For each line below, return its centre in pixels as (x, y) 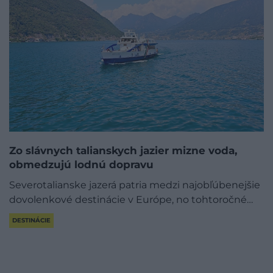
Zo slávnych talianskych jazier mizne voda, (123, 150)
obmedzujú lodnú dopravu (81, 164)
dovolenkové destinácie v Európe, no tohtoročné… (131, 199)
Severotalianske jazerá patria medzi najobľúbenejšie (135, 185)
